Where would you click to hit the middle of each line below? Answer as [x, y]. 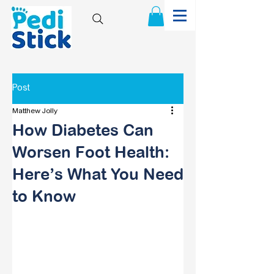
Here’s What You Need [98, 174]
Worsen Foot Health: [91, 152]
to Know [44, 196]
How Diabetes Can [83, 130]
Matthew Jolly [35, 112]
